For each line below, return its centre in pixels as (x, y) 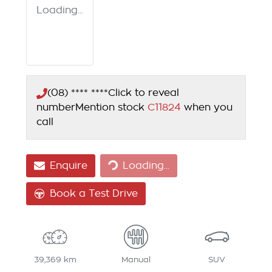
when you (208, 108)
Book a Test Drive (94, 194)
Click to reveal (144, 93)
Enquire (69, 166)
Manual (136, 260)
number (56, 108)
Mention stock (111, 108)
